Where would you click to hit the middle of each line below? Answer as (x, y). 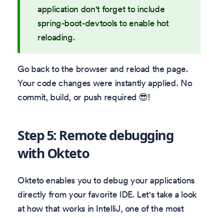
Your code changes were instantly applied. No (105, 83)
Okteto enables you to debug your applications (106, 180)
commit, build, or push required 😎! (84, 97)
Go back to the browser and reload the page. (103, 69)
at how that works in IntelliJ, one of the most (101, 208)
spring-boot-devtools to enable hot (103, 23)
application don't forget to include (101, 9)
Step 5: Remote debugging (96, 135)
